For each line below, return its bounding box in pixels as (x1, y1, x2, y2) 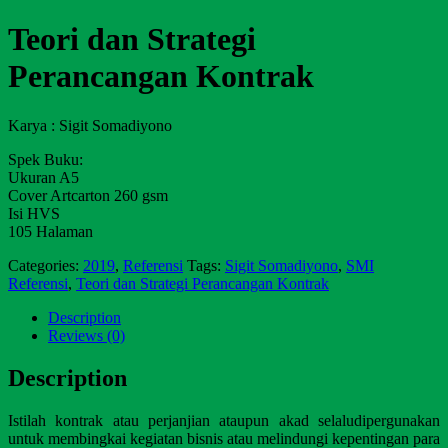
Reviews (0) (48, 326, 125, 344)
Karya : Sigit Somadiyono (8, 116, 172, 134)
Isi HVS (8, 204, 60, 222)
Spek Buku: (8, 150, 83, 168)
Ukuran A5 (8, 168, 79, 186)
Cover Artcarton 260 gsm (8, 186, 168, 204)
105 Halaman (8, 222, 93, 240)
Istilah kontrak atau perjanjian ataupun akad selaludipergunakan (8, 411, 440, 429)
